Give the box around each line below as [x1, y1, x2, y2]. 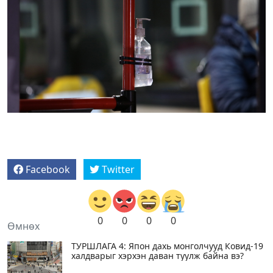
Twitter [102, 163, 135, 176]
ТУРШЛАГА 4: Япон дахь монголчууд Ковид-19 [71, 240, 263, 252]
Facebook [26, 163, 70, 176]
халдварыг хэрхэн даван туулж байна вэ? [71, 250, 244, 261]
